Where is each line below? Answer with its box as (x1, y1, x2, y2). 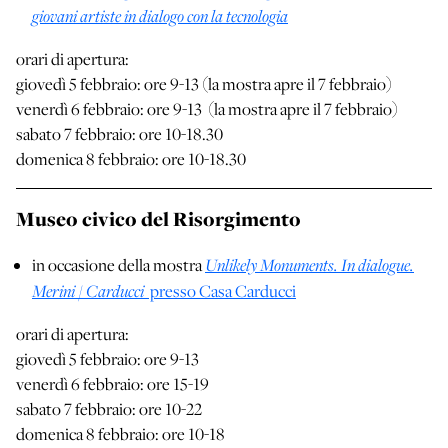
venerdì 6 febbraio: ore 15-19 (16, 373, 209, 396)
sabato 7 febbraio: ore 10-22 (16, 398, 202, 421)
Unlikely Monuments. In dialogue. (205, 253, 414, 277)
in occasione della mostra (32, 254, 205, 277)
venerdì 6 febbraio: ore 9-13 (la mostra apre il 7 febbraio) (16, 98, 401, 121)
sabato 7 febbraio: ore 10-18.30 (16, 123, 226, 146)
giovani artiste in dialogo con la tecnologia (32, 4, 288, 28)
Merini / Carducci (32, 279, 144, 303)
